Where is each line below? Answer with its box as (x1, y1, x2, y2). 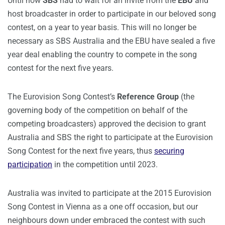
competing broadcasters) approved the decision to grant (8, 119, 206, 129)
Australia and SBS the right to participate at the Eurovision (8, 133, 213, 143)
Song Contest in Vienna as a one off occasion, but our (8, 202, 198, 212)
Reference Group (117, 92, 179, 102)
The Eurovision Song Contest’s (8, 92, 117, 102)
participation (8, 160, 52, 170)
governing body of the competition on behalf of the (8, 105, 187, 116)
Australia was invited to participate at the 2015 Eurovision (8, 188, 211, 198)
